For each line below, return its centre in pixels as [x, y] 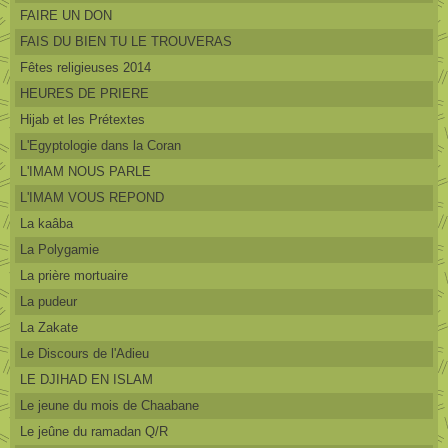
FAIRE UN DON [66, 15]
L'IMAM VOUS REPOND [92, 197]
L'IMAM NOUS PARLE [85, 171]
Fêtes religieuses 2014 [85, 67]
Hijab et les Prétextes [82, 119]
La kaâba [46, 223]
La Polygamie [59, 249]
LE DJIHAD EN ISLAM [86, 379]
